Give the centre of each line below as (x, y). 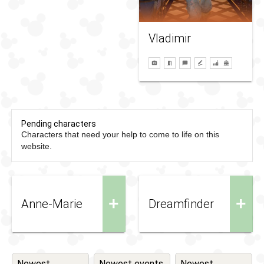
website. (37, 146)
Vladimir (170, 38)
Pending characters (59, 124)
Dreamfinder (181, 204)
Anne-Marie (52, 204)
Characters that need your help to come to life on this (120, 134)
